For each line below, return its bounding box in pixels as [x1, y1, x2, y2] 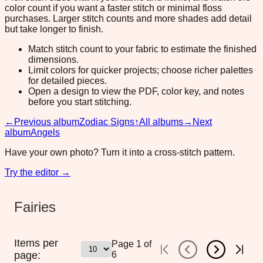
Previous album [14, 116, 79, 127]
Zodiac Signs [79, 116, 134, 127]
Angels [31, 127, 60, 137]
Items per [14, 237, 58, 249]
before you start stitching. [28, 96, 131, 107]
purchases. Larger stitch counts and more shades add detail [5, 13, 252, 23]
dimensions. [28, 54, 79, 65]
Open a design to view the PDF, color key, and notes [28, 86, 244, 96]
